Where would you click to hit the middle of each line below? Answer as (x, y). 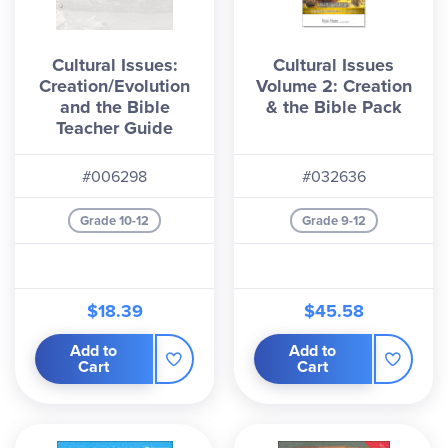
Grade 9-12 (333, 220)
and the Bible (114, 107)
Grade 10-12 (114, 220)
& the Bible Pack (333, 107)
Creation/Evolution (114, 86)
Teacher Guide (114, 128)
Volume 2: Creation (333, 86)
